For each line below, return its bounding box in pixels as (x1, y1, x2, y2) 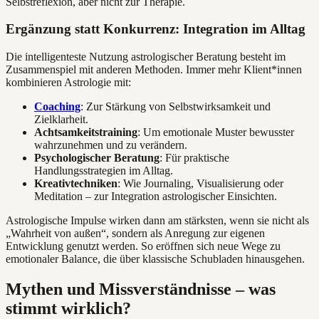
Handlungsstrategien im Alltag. (34, 164, 173, 177)
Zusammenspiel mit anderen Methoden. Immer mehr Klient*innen (6, 63, 302, 76)
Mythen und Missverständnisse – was (6, 279, 276, 298)
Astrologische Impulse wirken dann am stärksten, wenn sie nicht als (6, 214, 309, 227)
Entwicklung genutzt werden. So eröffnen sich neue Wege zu (6, 240, 281, 253)
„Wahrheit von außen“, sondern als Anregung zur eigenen (6, 227, 265, 240)
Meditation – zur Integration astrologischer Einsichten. (34, 190, 277, 203)
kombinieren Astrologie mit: (6, 76, 131, 89)
